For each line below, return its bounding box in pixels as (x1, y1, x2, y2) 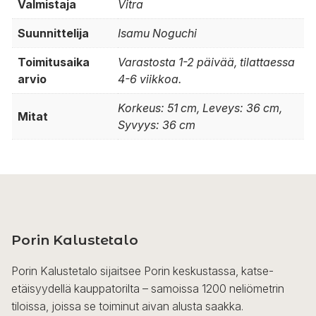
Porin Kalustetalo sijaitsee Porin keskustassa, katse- (11, 264, 274, 279)
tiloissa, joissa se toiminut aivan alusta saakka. (11, 299, 243, 314)
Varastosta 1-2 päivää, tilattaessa (118, 55, 295, 70)
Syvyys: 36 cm (118, 118, 195, 133)
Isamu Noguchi (118, 26, 197, 41)
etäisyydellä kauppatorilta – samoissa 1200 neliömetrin (11, 281, 284, 296)
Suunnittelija (18, 26, 89, 41)
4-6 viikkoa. (118, 72, 181, 87)
